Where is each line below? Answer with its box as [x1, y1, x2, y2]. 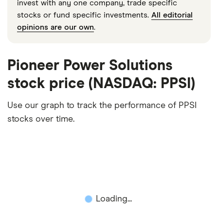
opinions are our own [17, 23, 94, 31]
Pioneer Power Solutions [7, 58, 173, 73]
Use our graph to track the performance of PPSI [7, 101, 197, 110]
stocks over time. [7, 114, 74, 124]
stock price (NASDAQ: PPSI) [7, 76, 195, 91]
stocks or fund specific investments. [17, 11, 151, 19]
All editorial [151, 11, 193, 19]
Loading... [96, 194, 132, 203]
